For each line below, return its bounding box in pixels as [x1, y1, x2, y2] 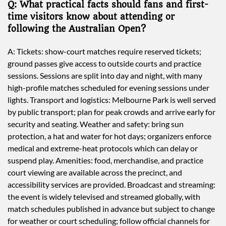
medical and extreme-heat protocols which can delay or [8, 143, 198, 153]
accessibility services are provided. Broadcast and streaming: [8, 179, 215, 189]
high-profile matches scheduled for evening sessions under [8, 82, 209, 92]
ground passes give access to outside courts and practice [8, 58, 201, 68]
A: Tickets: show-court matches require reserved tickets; [8, 46, 201, 56]
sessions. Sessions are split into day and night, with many [8, 70, 202, 80]
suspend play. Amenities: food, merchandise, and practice [8, 155, 203, 165]
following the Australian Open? [8, 23, 146, 34]
